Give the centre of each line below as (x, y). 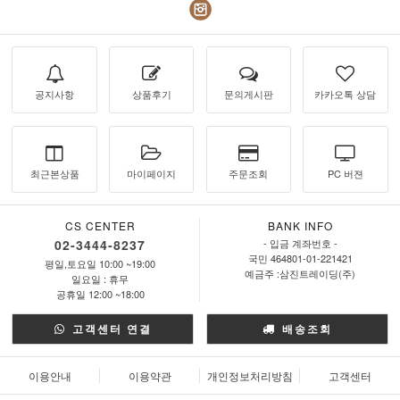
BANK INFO (300, 225)
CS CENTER (100, 225)
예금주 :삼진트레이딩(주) (300, 273)
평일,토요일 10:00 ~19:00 (100, 263)
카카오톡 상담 (346, 94)
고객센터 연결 (109, 329)
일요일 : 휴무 (100, 278)
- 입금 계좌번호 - (300, 242)
